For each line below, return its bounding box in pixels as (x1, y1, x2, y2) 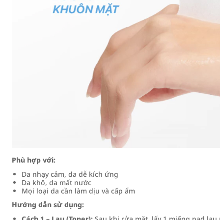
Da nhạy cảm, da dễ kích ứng (22, 169, 118, 179)
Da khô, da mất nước (22, 178, 91, 187)
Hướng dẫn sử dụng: (12, 200, 84, 209)
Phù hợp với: (12, 155, 55, 165)
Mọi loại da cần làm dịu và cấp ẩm (22, 186, 135, 195)
